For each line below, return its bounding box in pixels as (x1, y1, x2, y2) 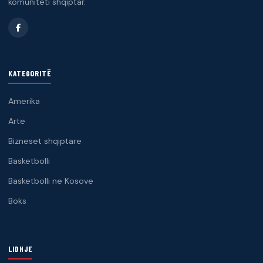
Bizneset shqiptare (8, 136, 82, 147)
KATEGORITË (8, 68, 51, 79)
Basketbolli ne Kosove (8, 176, 93, 187)
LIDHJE (8, 244, 33, 254)
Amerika (8, 96, 40, 107)
